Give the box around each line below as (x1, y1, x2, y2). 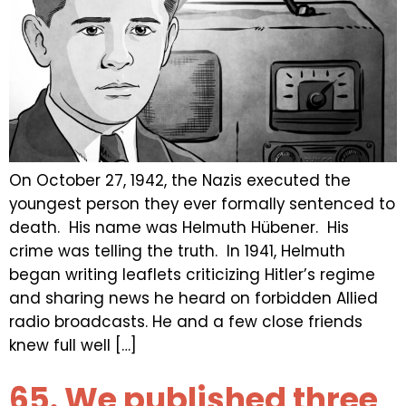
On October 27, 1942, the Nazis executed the (9, 169, 351, 191)
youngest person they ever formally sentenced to (9, 192, 395, 215)
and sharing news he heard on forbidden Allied (9, 286, 378, 309)
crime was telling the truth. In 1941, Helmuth (9, 239, 345, 262)
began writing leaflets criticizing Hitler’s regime (9, 263, 375, 285)
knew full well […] (9, 333, 137, 356)
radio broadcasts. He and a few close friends (9, 310, 362, 333)
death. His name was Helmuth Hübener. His (9, 216, 349, 238)
